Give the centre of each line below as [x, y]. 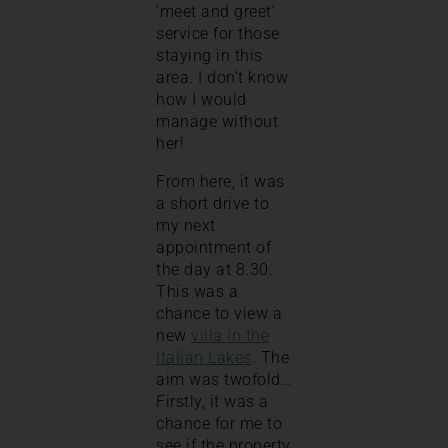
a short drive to [212, 203]
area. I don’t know [222, 77]
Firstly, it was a [212, 401]
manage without [217, 121]
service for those [218, 33]
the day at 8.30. [214, 269]
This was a [197, 291]
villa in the [230, 335]
